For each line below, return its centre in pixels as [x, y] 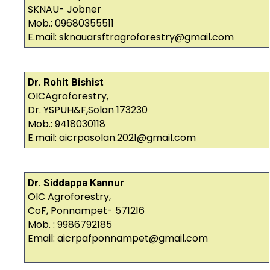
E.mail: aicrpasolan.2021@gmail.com [112, 138]
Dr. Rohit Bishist [66, 82]
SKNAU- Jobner [64, 10]
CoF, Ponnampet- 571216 [86, 211]
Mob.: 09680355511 [73, 24]
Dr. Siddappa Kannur [76, 183]
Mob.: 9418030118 [67, 124]
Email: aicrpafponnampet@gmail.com [118, 239]
